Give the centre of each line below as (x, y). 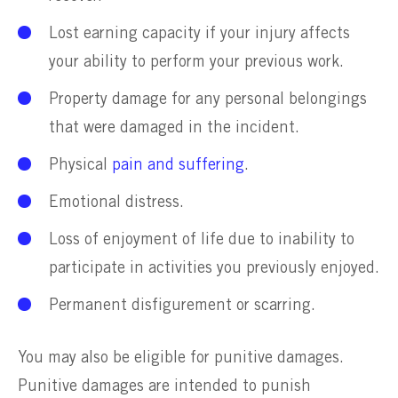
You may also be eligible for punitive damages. (181, 358)
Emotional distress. (119, 202)
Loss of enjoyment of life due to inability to (202, 239)
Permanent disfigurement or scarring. (184, 305)
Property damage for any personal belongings (208, 99)
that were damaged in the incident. (176, 127)
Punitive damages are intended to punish (164, 386)
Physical (80, 165)
